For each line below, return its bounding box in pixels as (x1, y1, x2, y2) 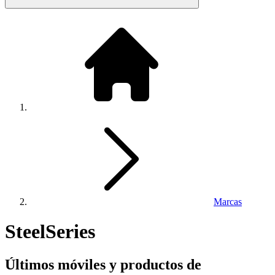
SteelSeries (5, 220, 95, 243)
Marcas (214, 196, 242, 207)
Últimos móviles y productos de (5, 256, 201, 273)
